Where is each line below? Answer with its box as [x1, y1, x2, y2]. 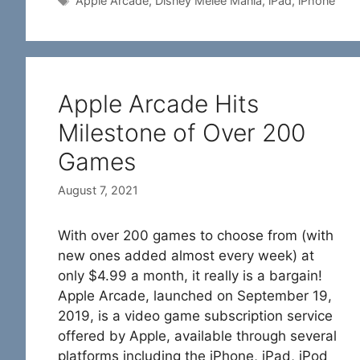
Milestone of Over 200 [58, 118, 305, 148]
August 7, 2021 [58, 183, 138, 198]
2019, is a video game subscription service [58, 308, 333, 325]
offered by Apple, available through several [58, 328, 337, 345]
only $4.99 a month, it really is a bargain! [58, 268, 322, 284]
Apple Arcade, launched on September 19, [58, 288, 332, 305]
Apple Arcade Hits [58, 89, 259, 119]
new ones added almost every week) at [58, 247, 314, 264]
